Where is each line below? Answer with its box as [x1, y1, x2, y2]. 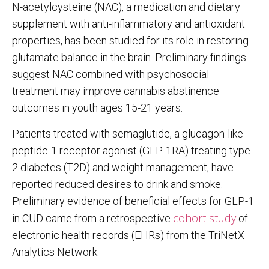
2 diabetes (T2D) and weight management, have [12, 160, 234, 174]
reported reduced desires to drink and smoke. [12, 177, 223, 190]
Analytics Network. [12, 245, 99, 258]
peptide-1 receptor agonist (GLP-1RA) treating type [12, 144, 250, 157]
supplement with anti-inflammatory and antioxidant [12, 17, 245, 31]
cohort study [173, 210, 236, 225]
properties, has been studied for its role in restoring [12, 34, 249, 47]
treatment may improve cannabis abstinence [12, 85, 219, 98]
